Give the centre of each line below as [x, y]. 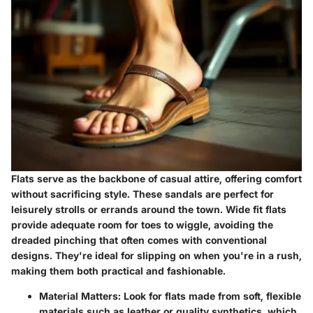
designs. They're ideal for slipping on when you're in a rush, [156, 256]
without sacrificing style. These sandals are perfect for [143, 194]
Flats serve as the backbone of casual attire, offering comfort [156, 179]
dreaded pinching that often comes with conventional [139, 240]
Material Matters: [80, 296]
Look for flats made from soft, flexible [211, 296]
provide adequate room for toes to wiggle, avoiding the [142, 225]
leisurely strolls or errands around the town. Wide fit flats [149, 210]
